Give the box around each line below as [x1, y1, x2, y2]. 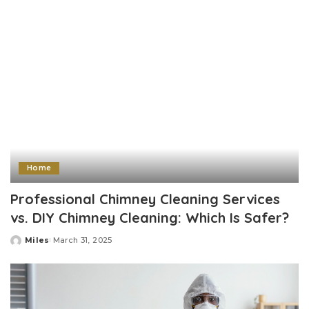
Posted [10, 240, 43, 250]
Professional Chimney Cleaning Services [10, 190, 280, 208]
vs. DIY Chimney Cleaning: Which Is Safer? [10, 209, 289, 227]
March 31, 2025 [52, 235, 112, 246]
